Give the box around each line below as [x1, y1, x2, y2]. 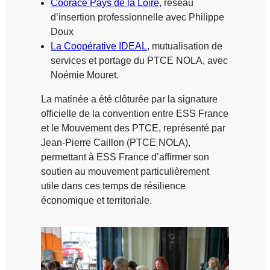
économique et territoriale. [41, 195, 152, 206]
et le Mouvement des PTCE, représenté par [41, 122, 225, 133]
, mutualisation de [147, 40, 222, 51]
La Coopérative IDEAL [51, 40, 147, 51]
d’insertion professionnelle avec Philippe [51, 11, 224, 22]
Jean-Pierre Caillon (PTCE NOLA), [41, 137, 190, 148]
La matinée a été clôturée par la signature [41, 93, 218, 104]
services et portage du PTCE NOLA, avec [51, 55, 228, 66]
